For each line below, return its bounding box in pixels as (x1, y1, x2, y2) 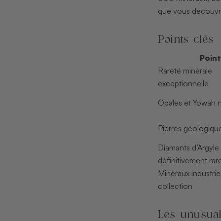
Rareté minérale (157, 65, 212, 75)
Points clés (157, 31, 214, 47)
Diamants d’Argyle (157, 142, 219, 152)
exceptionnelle (157, 78, 209, 88)
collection (157, 181, 192, 191)
